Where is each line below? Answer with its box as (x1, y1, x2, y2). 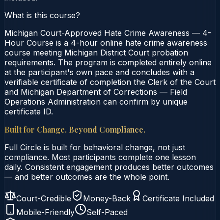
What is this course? (4, 10, 80, 20)
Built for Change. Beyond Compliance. (4, 124, 145, 135)
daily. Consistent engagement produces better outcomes (4, 162, 214, 172)
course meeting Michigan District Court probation (4, 47, 188, 57)
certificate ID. (4, 106, 53, 116)
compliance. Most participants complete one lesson (4, 152, 196, 162)
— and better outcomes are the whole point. (4, 171, 169, 182)
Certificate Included (142, 193, 214, 203)
